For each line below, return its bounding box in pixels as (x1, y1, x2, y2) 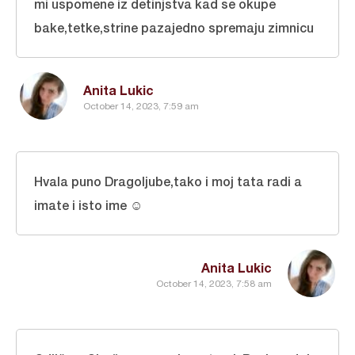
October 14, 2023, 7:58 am (156, 277, 272, 289)
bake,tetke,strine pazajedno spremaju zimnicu (34, 20, 314, 35)
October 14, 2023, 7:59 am (83, 100, 199, 112)
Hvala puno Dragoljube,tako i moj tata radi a (34, 174, 302, 189)
